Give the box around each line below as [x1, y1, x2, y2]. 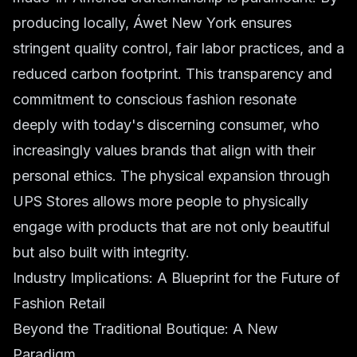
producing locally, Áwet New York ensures [13, 14, 292, 31]
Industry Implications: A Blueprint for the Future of [13, 269, 340, 286]
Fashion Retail [13, 295, 105, 312]
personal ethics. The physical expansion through [13, 167, 330, 184]
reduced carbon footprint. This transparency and [13, 65, 332, 82]
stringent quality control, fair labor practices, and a [13, 40, 344, 57]
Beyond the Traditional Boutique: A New [13, 320, 278, 337]
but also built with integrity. [13, 244, 190, 261]
